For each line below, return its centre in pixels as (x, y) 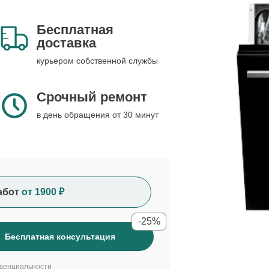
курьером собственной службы (97, 61)
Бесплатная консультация (60, 237)
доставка (66, 43)
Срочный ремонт (92, 97)
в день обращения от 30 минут (98, 115)
